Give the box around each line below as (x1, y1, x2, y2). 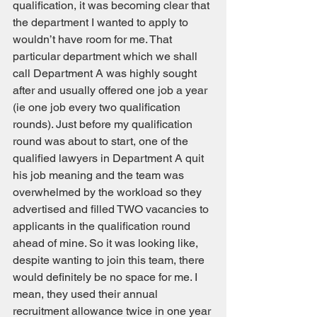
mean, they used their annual (13, 287, 161, 301)
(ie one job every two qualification (13, 100, 183, 114)
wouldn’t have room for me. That (13, 33, 175, 46)
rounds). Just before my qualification (13, 117, 195, 131)
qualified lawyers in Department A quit (13, 151, 207, 165)
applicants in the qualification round (13, 219, 193, 233)
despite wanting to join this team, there (13, 253, 207, 267)
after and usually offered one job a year (13, 83, 210, 97)
